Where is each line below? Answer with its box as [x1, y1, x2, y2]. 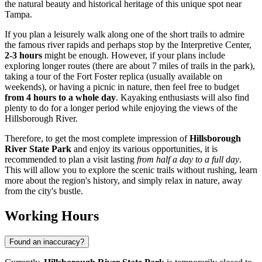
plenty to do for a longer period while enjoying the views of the [5, 103, 237, 113]
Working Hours [5, 208, 99, 224]
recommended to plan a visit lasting [5, 154, 137, 165]
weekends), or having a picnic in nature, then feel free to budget [5, 82, 239, 92]
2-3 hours [5, 50, 42, 61]
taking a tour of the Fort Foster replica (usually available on [5, 71, 222, 82]
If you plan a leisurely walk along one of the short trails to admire [5, 29, 244, 40]
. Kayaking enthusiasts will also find [116, 92, 249, 103]
